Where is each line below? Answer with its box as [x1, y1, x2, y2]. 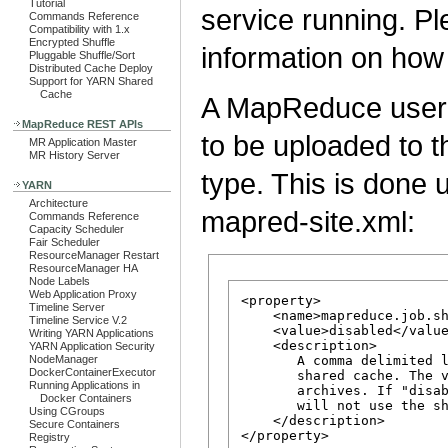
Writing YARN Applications [29, 327, 154, 339]
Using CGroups [29, 405, 105, 417]
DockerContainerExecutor [29, 366, 156, 378]
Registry [29, 431, 70, 443]
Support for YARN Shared [29, 75, 153, 87]
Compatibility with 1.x [29, 23, 130, 35]
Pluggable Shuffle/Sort [29, 49, 135, 61]
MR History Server [29, 149, 120, 161]
